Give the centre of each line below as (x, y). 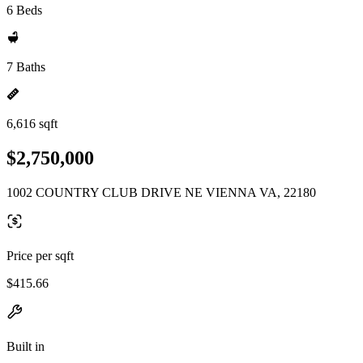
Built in (26, 346)
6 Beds (24, 10)
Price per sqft (40, 255)
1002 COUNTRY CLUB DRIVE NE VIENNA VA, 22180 (161, 192)
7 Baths (26, 67)
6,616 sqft (32, 124)
